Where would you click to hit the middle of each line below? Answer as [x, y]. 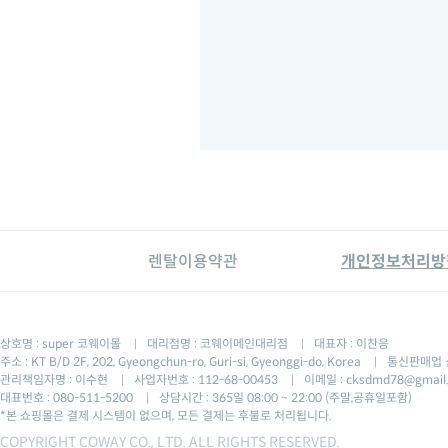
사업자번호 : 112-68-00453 [207, 379]
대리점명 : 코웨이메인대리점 [219, 343]
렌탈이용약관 [193, 261]
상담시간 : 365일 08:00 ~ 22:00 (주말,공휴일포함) [285, 397]
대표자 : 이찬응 [351, 343]
